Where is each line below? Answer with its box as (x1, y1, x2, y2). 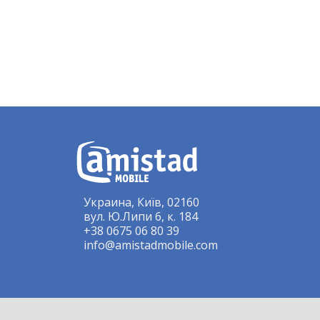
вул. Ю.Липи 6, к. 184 (84, 209, 198, 225)
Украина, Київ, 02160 (84, 194, 199, 211)
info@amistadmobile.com (84, 237, 218, 254)
